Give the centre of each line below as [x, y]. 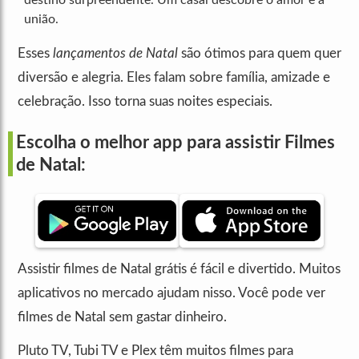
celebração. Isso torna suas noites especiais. [145, 101]
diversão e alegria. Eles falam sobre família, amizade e [174, 77]
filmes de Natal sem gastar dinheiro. [122, 317]
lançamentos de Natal [115, 53]
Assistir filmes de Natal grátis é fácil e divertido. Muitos [179, 269]
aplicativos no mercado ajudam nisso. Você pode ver [171, 293]
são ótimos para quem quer [260, 53]
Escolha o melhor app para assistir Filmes [175, 143]
